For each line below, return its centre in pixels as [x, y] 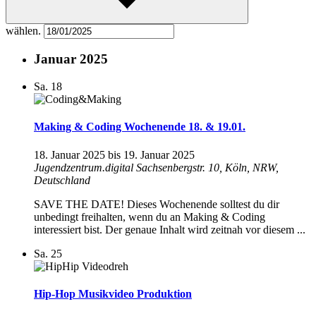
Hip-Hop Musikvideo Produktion [113, 293]
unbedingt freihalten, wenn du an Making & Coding [150, 217]
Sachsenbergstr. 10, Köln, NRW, [207, 167]
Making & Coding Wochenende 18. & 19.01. [140, 127]
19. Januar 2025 [159, 154]
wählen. [25, 30]
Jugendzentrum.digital [85, 167]
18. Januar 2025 [69, 154]
